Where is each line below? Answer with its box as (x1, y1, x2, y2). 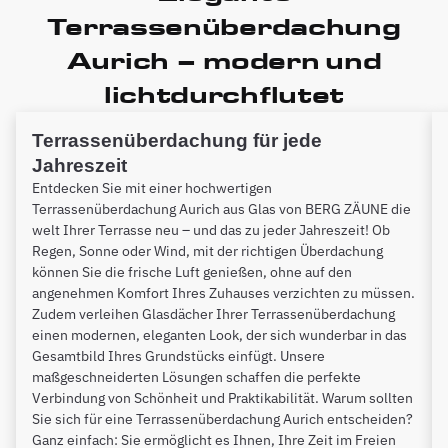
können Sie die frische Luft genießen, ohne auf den (32, 262, 352, 281)
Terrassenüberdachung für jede (32, 129, 322, 151)
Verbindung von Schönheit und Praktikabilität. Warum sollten (32, 388, 413, 407)
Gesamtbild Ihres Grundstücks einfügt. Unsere (32, 346, 325, 365)
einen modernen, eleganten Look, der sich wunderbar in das (32, 325, 407, 344)
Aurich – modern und (66, 45, 382, 75)
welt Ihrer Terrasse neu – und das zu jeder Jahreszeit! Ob (32, 220, 390, 239)
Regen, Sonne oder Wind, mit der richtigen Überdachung (32, 241, 383, 260)
